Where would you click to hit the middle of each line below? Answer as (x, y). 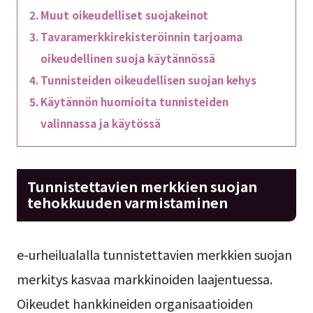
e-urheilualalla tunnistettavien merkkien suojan (154, 254)
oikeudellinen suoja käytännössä (128, 58)
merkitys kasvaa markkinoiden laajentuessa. (144, 278)
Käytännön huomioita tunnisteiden (134, 101)
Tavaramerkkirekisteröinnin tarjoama (141, 36)
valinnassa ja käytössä (100, 123)
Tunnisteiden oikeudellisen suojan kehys (148, 79)
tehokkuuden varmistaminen (127, 203)
